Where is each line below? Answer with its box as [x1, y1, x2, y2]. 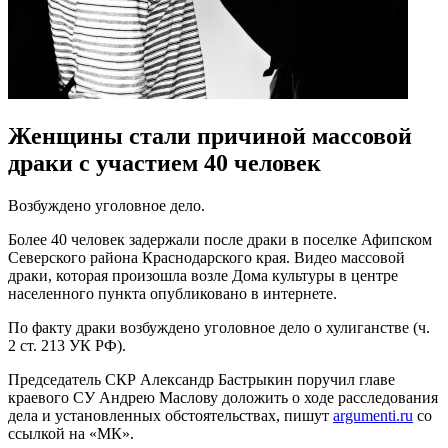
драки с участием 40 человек [8, 149, 321, 176]
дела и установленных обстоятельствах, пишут [8, 406, 333, 424]
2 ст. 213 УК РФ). [8, 336, 126, 354]
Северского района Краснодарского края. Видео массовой [8, 248, 405, 266]
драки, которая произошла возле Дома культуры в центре [8, 266, 398, 284]
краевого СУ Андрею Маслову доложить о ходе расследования [8, 388, 438, 406]
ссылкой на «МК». [8, 424, 134, 442]
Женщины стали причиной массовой [8, 122, 412, 149]
